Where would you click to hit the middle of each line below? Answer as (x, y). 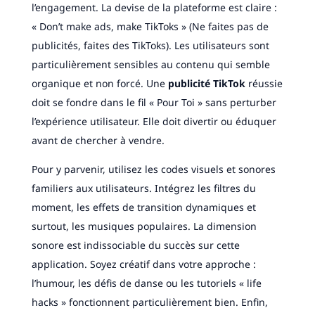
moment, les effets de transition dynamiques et (143, 207)
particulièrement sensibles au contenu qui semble (150, 65)
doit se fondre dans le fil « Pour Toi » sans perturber (154, 103)
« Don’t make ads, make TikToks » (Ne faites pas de (150, 27)
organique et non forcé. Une (99, 84)
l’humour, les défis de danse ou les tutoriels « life (146, 283)
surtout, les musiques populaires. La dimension (144, 226)
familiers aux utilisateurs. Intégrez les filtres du (143, 188)
